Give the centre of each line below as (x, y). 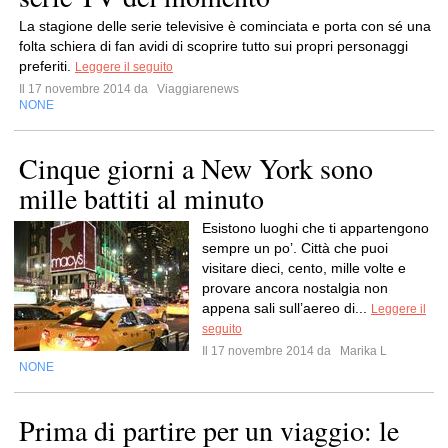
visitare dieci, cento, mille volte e (304, 268)
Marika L (362, 351)
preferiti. (47, 66)
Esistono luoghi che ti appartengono (315, 228)
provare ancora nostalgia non (295, 288)
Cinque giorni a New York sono (196, 168)
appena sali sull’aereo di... (286, 308)
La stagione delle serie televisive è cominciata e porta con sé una (225, 26)
